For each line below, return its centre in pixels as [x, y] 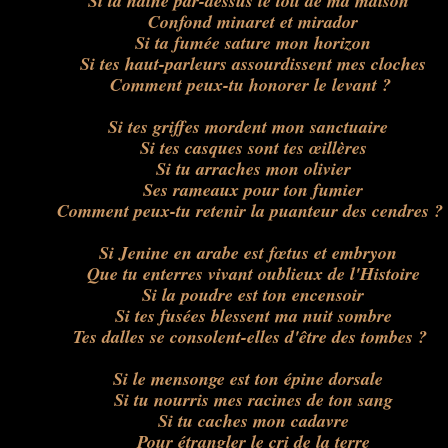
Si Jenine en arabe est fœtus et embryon [247, 252]
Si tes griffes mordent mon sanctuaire [247, 126]
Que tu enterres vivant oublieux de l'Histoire [242, 273]
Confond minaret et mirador [242, 21]
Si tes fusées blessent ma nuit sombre [242, 315]
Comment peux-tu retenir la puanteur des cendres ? [239, 210]
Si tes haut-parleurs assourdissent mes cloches [242, 63]
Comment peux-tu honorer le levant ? [239, 84]
